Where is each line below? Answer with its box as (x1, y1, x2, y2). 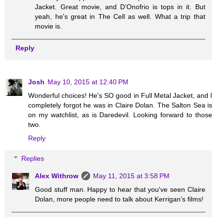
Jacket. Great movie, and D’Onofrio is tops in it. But (35, 3, 205, 11)
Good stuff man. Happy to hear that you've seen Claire (35, 185, 205, 193)
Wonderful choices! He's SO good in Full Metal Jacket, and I (28, 92, 212, 100)
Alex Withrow (35, 171, 79, 180)
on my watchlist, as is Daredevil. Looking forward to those (28, 111, 212, 119)
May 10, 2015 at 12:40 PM (47, 78, 128, 86)
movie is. (35, 22, 62, 31)
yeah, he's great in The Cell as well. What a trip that (35, 13, 205, 21)
